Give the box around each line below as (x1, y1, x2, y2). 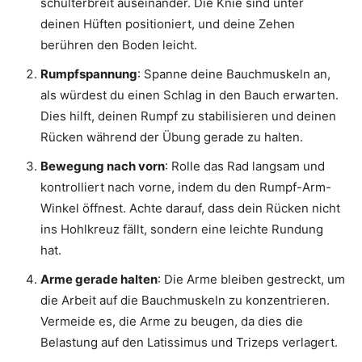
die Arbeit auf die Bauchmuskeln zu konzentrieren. (40, 293, 330, 309)
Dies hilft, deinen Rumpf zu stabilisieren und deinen (40, 108, 336, 124)
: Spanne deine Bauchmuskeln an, (137, 66, 330, 82)
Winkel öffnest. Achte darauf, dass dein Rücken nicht (40, 200, 340, 217)
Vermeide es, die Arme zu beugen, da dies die (40, 314, 303, 330)
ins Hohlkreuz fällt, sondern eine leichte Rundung (40, 221, 323, 238)
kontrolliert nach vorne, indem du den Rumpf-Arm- (40, 179, 331, 196)
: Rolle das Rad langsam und (165, 158, 325, 175)
